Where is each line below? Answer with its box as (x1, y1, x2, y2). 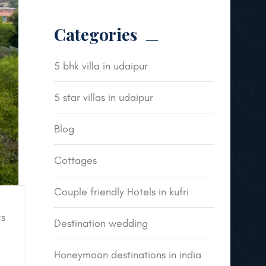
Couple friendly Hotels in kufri (54, 185, 189, 198)
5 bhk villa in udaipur (54, 59, 148, 72)
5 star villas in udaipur (54, 91, 153, 104)
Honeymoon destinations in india (54, 248, 201, 261)
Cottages (54, 154, 97, 167)
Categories (54, 23, 137, 45)
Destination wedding (54, 217, 148, 230)
